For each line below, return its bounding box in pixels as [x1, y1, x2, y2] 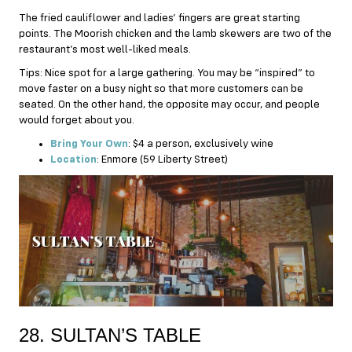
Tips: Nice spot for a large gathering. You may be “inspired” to [19, 67, 315, 79]
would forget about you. [19, 114, 134, 126]
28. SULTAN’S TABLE [19, 324, 201, 346]
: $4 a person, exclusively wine [128, 137, 278, 149]
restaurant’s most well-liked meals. [19, 43, 191, 55]
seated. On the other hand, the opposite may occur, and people [19, 98, 320, 110]
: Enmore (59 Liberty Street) [97, 153, 228, 165]
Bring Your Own [50, 137, 128, 149]
